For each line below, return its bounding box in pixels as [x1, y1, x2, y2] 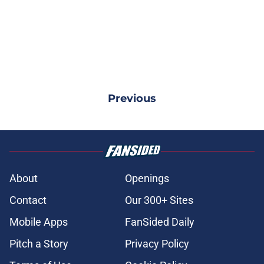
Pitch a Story [9, 237, 68, 250]
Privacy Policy [125, 237, 189, 250]
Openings [125, 171, 169, 184]
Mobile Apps [9, 215, 68, 228]
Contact [9, 193, 47, 206]
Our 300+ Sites [125, 193, 193, 206]
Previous [108, 91, 156, 105]
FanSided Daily [125, 215, 194, 228]
